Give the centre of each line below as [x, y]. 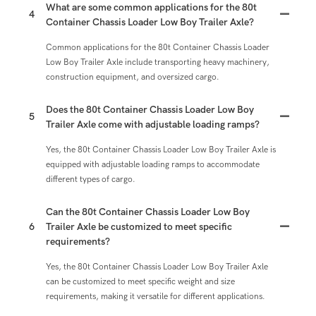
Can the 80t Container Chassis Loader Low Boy [148, 212]
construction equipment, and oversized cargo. [133, 77]
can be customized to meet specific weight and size [140, 281]
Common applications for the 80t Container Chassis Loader [158, 47]
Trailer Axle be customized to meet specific [139, 226]
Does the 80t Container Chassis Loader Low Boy [150, 109]
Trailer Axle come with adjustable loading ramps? [153, 124]
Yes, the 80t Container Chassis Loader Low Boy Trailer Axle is [161, 149]
